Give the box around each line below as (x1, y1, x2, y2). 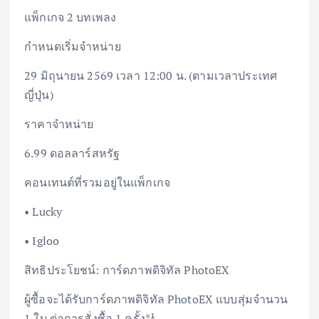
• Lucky (24, 204, 63, 220)
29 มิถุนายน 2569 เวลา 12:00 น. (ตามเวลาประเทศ (24, 67, 278, 83)
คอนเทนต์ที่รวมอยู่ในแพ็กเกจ (24, 174, 171, 191)
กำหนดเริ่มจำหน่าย (24, 38, 121, 54)
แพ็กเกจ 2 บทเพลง (24, 9, 117, 25)
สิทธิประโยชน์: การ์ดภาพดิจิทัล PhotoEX (24, 262, 230, 278)
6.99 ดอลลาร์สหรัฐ (24, 145, 120, 162)
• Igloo (24, 233, 60, 249)
